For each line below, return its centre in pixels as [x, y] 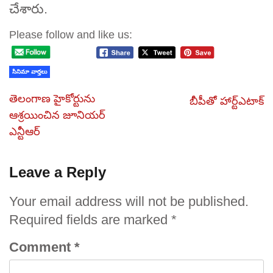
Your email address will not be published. [129, 201]
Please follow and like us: [71, 34]
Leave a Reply [58, 172]
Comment [42, 247]
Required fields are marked [90, 219]
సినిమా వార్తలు [30, 71]
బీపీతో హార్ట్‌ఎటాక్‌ [227, 101]
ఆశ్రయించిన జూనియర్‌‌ [57, 115]
